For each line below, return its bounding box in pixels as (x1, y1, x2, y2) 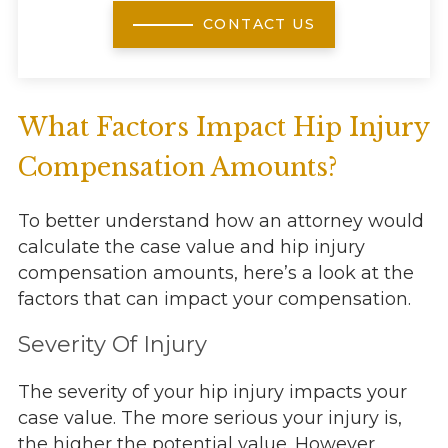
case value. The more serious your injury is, (17, 407, 402, 430)
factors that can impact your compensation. (17, 288, 411, 311)
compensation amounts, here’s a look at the (17, 262, 414, 285)
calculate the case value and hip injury (17, 236, 365, 259)
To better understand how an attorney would (17, 210, 424, 233)
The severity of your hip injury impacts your (17, 381, 407, 404)
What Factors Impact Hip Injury (17, 112, 429, 144)
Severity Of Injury (17, 331, 207, 359)
